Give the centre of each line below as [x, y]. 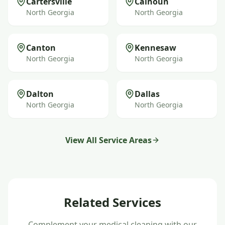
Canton [41, 48]
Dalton [40, 94]
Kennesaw [155, 48]
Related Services [113, 202]
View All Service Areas [108, 140]
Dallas [147, 94]
